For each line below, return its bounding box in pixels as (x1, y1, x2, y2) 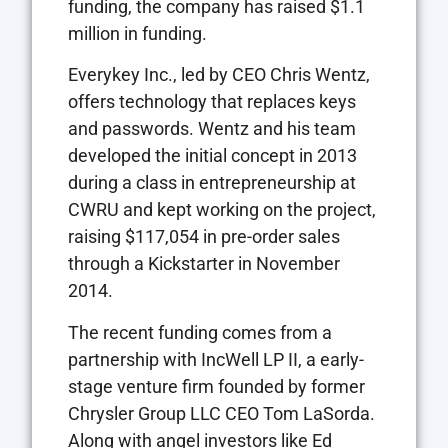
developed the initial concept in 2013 (68, 145, 357, 167)
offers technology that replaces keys (68, 91, 356, 113)
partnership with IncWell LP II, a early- (68, 348, 364, 370)
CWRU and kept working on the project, (68, 199, 376, 221)
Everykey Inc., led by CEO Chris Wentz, (68, 64, 370, 86)
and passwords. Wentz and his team (68, 118, 356, 140)
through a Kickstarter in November (68, 253, 340, 275)
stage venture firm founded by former (68, 375, 365, 397)
